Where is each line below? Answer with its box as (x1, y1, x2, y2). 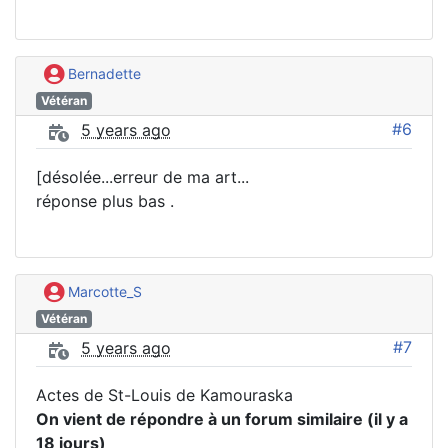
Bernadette (64, 65, 141, 83)
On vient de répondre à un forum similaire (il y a (36, 408, 408, 429)
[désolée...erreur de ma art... (36, 167, 249, 188)
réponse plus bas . (36, 191, 174, 212)
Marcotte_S (64, 283, 142, 301)
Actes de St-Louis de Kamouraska (36, 384, 293, 405)
